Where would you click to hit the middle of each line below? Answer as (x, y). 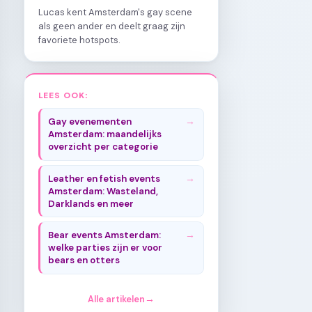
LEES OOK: (64, 94)
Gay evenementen (90, 122)
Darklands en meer (91, 203)
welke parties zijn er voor (106, 247)
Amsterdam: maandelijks (105, 134)
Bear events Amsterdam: (105, 235)
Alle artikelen (116, 299)
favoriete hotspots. (79, 40)
